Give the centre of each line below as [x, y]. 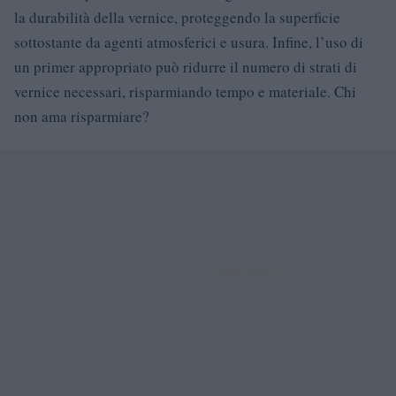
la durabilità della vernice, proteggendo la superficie [177, 17]
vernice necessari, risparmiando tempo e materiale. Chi [185, 91]
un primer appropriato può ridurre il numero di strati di [186, 66]
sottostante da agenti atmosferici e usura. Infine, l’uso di [189, 42]
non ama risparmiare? [82, 116]
